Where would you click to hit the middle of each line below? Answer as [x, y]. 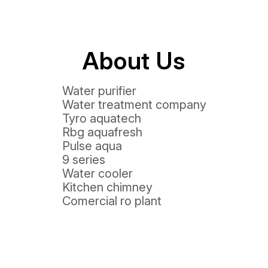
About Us [134, 61]
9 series [83, 160]
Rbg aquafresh [102, 132]
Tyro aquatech [101, 118]
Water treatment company [134, 105]
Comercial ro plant [112, 201]
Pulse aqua [92, 146]
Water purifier [99, 91]
